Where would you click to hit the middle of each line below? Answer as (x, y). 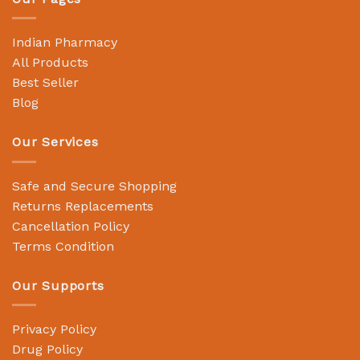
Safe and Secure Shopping (94, 186)
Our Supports (58, 285)
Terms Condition (63, 246)
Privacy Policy (54, 329)
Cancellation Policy (71, 226)
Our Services (55, 142)
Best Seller (45, 83)
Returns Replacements (83, 206)
